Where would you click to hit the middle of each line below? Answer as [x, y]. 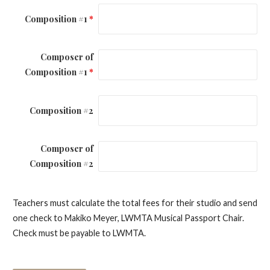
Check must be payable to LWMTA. [80, 233]
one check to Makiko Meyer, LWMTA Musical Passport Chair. [128, 218]
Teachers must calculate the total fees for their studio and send [135, 203]
